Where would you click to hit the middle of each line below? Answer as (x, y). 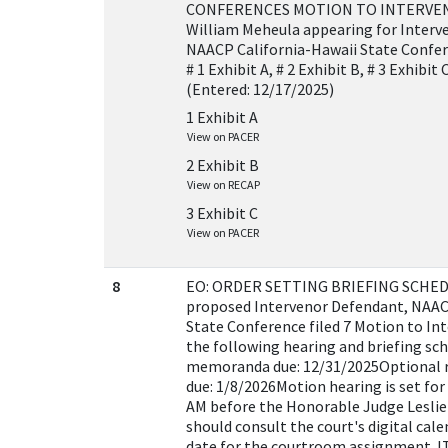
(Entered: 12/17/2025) (260, 89)
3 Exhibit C (222, 213)
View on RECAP (223, 184)
